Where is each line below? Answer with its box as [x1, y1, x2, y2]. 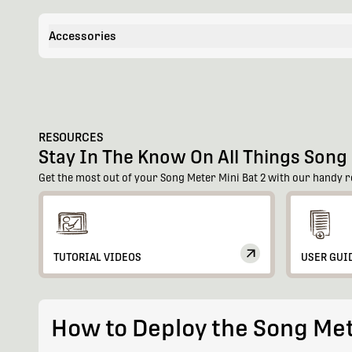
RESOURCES [38, 130, 103, 145]
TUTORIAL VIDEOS [53, 251, 141, 264]
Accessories [48, 29, 116, 43]
